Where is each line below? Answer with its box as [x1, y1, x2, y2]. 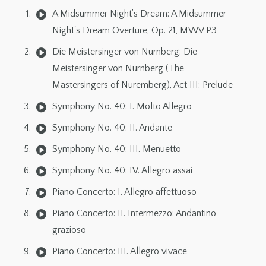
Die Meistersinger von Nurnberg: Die [52, 46, 197, 58]
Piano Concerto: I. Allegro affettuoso [52, 186, 197, 198]
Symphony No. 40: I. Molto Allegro [52, 101, 192, 112]
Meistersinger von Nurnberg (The [52, 63, 184, 74]
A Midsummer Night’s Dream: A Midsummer [52, 8, 226, 20]
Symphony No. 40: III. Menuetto [52, 144, 181, 155]
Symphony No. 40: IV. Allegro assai [52, 165, 192, 176]
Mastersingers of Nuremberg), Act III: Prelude [52, 80, 233, 91]
